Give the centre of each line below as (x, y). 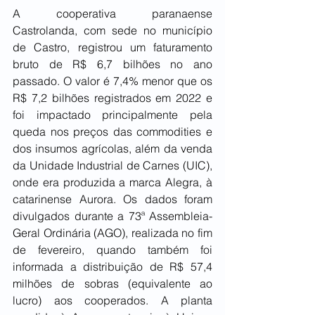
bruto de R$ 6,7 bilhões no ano (112, 64)
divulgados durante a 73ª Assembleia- (112, 216)
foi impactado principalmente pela (112, 115)
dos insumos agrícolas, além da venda (112, 149)
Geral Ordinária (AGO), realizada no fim (112, 233)
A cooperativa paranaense (112, 14)
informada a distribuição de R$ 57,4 (112, 267)
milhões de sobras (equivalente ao (112, 284)
